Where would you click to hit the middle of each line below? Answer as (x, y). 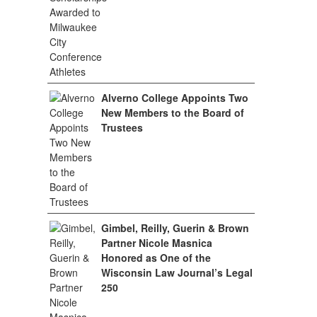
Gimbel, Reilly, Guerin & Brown (175, 228)
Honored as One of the (156, 258)
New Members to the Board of (173, 113)
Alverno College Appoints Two (175, 98)
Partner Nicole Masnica (157, 243)
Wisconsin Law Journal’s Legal (177, 272)
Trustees (122, 127)
